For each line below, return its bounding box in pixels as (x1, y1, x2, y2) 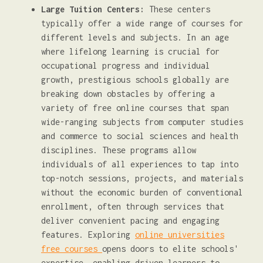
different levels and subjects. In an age (41, 32, 229, 42)
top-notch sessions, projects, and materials (41, 173, 243, 183)
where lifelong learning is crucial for (41, 46, 220, 56)
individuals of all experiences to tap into (41, 159, 238, 169)
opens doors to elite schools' (102, 244, 238, 254)
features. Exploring (41, 230, 135, 240)
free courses (41, 244, 102, 254)
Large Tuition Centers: (41, 4, 144, 14)
